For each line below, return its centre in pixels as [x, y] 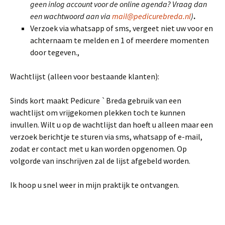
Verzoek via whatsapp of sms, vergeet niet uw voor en [122, 28]
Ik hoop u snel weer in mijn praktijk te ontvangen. [95, 185]
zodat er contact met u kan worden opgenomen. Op [98, 149]
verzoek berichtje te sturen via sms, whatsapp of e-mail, [106, 137]
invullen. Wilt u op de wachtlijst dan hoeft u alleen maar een [111, 125]
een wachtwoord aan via [71, 16]
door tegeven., [55, 52]
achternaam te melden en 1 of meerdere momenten [120, 40]
